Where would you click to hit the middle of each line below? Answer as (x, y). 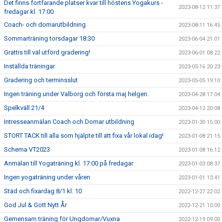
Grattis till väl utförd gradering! (47, 52)
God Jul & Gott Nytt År (35, 205)
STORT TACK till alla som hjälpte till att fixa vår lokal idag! (84, 136)
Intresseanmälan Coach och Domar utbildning (69, 122)
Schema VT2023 (27, 149)
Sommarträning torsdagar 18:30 (49, 38)
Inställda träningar (29, 66)
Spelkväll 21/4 (24, 108)
